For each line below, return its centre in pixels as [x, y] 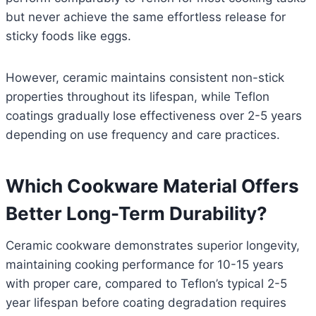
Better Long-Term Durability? [136, 214]
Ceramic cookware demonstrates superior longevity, [153, 246]
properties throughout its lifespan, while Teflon [138, 97]
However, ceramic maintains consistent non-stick [145, 78]
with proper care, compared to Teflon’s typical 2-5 [146, 284]
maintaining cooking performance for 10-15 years [145, 265]
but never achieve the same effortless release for [146, 17]
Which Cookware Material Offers [152, 186]
